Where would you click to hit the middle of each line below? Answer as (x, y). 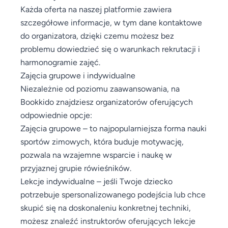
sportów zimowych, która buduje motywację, (102, 141)
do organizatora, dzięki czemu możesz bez (97, 35)
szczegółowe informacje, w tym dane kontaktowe (111, 22)
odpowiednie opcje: (56, 115)
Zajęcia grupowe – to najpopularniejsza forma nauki (113, 128)
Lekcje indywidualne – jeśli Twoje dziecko (96, 181)
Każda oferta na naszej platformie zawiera (96, 9)
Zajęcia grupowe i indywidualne (78, 75)
